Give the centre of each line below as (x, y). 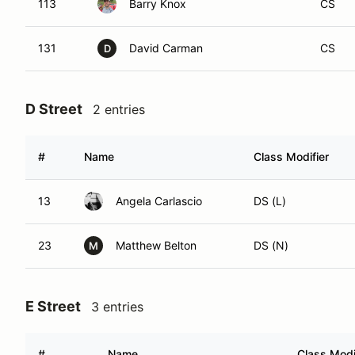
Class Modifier (291, 157)
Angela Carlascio (159, 201)
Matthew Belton (156, 245)
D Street (54, 109)
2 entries (119, 109)
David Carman (166, 48)
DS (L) (270, 201)
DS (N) (271, 245)
